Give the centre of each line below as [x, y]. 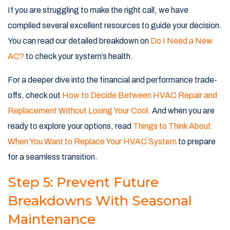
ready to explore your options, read [70, 126]
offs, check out [35, 95]
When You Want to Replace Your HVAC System [92, 142]
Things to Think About [172, 126]
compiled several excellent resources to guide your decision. [115, 26]
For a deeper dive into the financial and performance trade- [112, 80]
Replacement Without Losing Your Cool [78, 111]
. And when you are [181, 111]
